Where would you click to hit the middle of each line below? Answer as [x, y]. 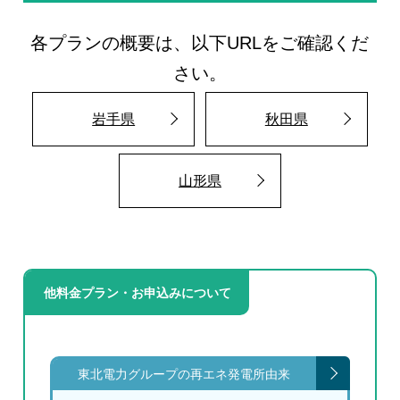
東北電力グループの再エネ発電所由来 [183, 375]
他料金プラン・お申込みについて [137, 293]
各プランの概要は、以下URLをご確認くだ [200, 43]
